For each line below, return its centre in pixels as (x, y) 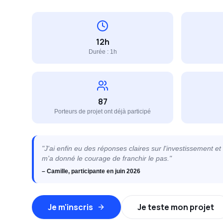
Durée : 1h (103, 52)
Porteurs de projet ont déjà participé (103, 111)
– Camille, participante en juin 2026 (91, 171)
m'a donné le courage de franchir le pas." (107, 158)
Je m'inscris (70, 207)
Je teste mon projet (176, 207)
